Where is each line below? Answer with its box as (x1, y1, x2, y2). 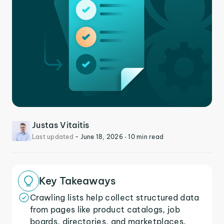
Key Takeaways (39, 174, 115, 187)
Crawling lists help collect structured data (30, 192, 199, 202)
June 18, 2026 (80, 133, 124, 140)
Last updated (32, 133, 75, 140)
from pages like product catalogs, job (30, 204, 180, 214)
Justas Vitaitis (32, 120, 89, 130)
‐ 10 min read (124, 133, 164, 140)
